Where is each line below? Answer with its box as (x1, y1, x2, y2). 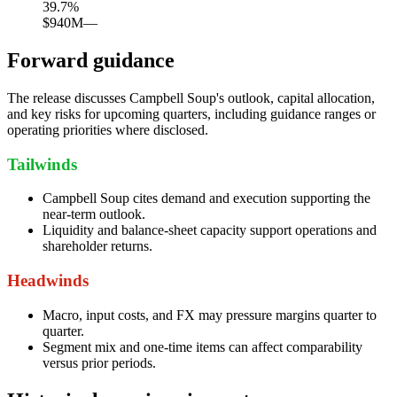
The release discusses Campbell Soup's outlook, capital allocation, (7, 90, 375, 105)
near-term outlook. (43, 206, 145, 222)
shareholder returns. (43, 238, 152, 254)
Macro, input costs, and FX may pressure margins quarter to (43, 307, 377, 323)
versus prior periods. (43, 354, 156, 370)
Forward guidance (7, 48, 175, 72)
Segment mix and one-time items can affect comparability (43, 339, 362, 354)
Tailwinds (7, 154, 77, 174)
